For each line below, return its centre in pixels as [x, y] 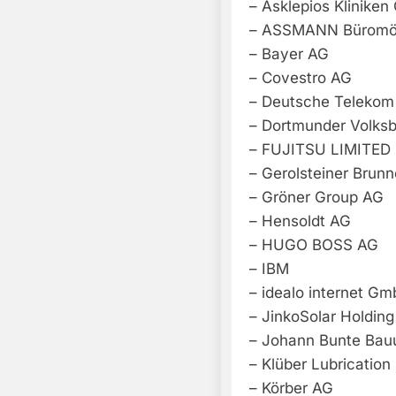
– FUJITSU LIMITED [320, 150]
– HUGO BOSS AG [314, 245]
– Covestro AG [301, 78]
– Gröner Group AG [316, 198]
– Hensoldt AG [300, 221]
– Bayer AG [289, 54]
